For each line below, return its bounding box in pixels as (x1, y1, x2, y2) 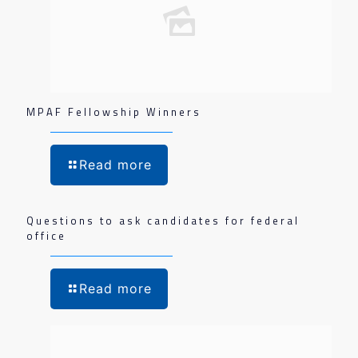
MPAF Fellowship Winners (26, 104, 201, 120)
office (26, 228, 66, 244)
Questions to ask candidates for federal (26, 213, 300, 229)
